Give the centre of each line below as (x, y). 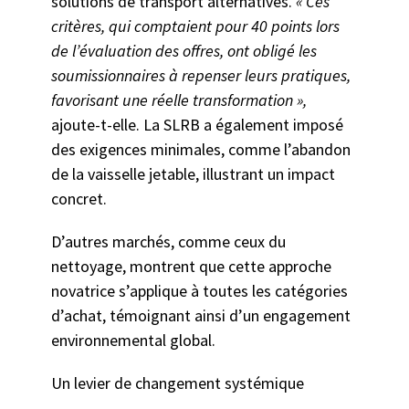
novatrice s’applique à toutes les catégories (199, 291)
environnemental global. (135, 341)
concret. (82, 199)
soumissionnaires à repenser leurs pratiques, (200, 76)
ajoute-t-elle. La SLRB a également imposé (197, 125)
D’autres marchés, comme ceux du (168, 242)
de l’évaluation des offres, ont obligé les (184, 51)
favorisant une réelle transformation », (178, 100)
